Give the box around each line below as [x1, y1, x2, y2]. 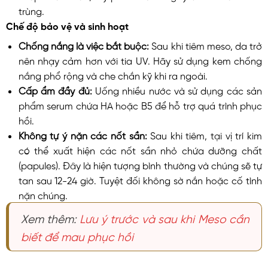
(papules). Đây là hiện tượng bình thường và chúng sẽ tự [18, 159, 262, 169]
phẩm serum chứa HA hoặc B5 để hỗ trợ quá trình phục [18, 99, 262, 109]
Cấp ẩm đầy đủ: [18, 84, 95, 95]
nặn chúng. [18, 189, 68, 199]
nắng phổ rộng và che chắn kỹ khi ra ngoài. [18, 69, 208, 80]
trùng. [18, 5, 44, 15]
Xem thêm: [21, 211, 80, 223]
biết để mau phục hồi [21, 229, 133, 241]
